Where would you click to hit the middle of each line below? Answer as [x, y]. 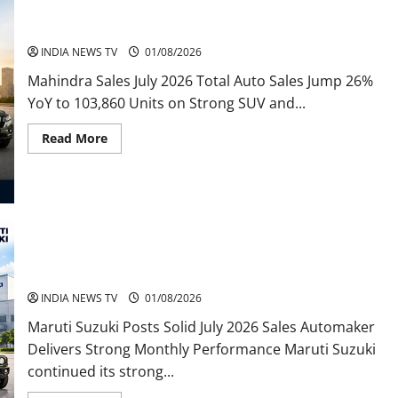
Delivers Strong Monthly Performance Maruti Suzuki [201, 349]
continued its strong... [100, 371]
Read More [74, 139]
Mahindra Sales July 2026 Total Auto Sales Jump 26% [200, 81]
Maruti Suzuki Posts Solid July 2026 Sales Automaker [201, 326]
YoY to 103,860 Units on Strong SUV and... [166, 103]
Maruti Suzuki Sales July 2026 [113, 274]
